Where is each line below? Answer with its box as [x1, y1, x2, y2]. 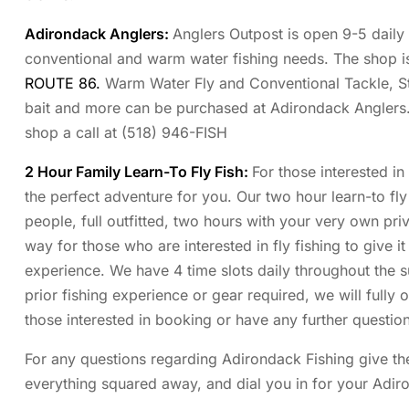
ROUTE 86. [25, 74, 100, 93]
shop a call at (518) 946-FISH [25, 123, 227, 142]
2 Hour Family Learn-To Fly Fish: [25, 163, 248, 182]
